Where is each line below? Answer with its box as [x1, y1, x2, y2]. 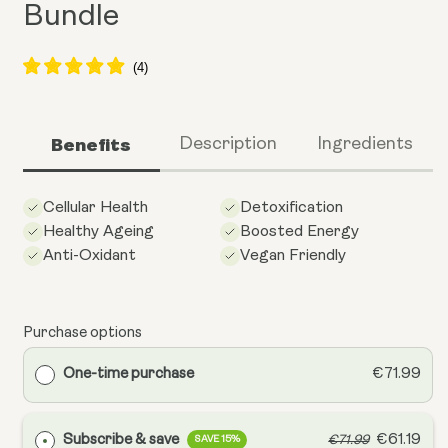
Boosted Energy [240, 224, 359, 241]
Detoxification [240, 200, 343, 217]
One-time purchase [63, 366, 194, 382]
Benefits [51, 135, 132, 156]
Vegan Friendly [240, 248, 346, 265]
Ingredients [316, 135, 413, 155]
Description [178, 135, 277, 155]
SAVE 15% [194, 434, 240, 446]
